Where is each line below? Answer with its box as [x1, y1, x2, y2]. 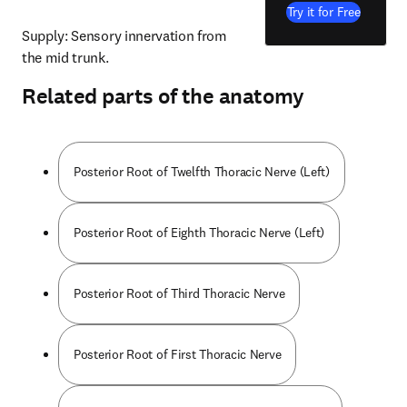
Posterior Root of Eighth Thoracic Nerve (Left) [74, 224, 325, 241]
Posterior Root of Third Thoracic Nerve [74, 285, 285, 302]
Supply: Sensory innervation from [22, 26, 227, 45]
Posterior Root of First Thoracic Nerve [74, 346, 282, 362]
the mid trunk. [22, 48, 109, 66]
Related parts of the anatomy [22, 82, 304, 111]
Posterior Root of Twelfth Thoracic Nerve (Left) [74, 164, 330, 180]
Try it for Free [286, 3, 361, 20]
